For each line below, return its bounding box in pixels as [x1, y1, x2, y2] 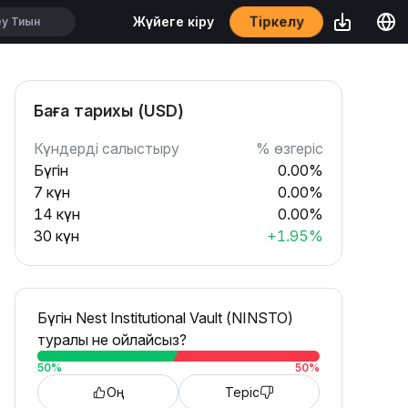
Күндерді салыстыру [34, 139, 179, 158]
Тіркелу [250, 13, 303, 30]
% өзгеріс [256, 139, 323, 158]
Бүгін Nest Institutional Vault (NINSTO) [37, 309, 293, 327]
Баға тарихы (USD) [34, 101, 184, 120]
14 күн [34, 205, 80, 223]
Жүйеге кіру [133, 14, 214, 29]
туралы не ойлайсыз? [37, 331, 187, 349]
